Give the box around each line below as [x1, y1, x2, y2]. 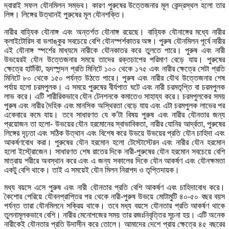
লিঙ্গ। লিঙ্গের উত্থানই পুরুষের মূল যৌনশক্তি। [4, 10, 125, 19]
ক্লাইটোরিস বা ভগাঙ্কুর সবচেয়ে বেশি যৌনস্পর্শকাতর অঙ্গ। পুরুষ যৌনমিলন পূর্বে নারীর [4, 36, 225, 45]
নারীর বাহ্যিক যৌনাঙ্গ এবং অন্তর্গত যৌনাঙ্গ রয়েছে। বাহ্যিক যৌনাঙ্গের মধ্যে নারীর [4, 27, 225, 36]
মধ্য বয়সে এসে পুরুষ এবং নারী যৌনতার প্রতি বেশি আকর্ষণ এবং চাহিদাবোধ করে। [4, 182, 225, 192]
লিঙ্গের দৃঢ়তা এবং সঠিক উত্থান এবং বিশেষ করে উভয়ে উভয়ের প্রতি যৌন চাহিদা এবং [4, 128, 225, 138]
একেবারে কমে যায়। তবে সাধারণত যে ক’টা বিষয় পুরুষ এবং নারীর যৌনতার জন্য [4, 110, 225, 119]
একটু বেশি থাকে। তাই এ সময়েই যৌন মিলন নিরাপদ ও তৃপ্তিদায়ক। [4, 165, 179, 174]
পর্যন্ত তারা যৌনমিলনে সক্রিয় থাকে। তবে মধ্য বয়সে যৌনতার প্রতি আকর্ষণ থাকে [4, 201, 225, 210]
